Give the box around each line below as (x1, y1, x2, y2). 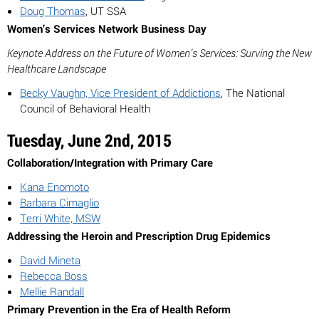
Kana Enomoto (20, 179, 89, 194)
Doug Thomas (20, 4, 85, 18)
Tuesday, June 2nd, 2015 (7, 129, 172, 152)
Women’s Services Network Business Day (7, 21, 206, 36)
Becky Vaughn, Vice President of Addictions (20, 85, 221, 100)
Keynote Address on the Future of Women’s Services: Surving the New (7, 46, 312, 60)
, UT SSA (85, 4, 126, 18)
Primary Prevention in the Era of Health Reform (7, 302, 231, 316)
